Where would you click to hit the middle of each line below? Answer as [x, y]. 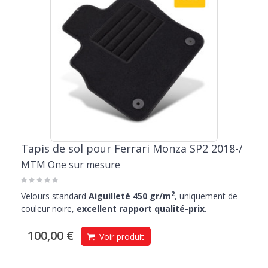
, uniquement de [206, 196]
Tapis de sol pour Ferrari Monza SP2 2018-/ [132, 149]
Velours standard [55, 196]
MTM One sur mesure [71, 165]
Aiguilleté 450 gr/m [130, 196]
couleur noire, [49, 209]
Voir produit [121, 237]
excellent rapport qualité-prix [141, 209]
